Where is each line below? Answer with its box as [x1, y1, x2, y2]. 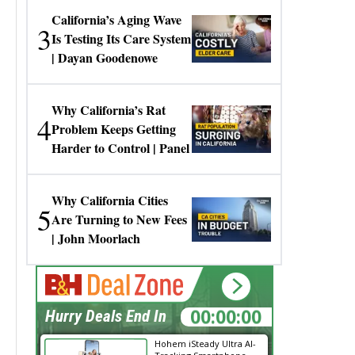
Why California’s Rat [52, 101, 166, 119]
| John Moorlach [52, 229, 141, 247]
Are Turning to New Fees [52, 210, 188, 228]
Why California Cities [52, 191, 169, 209]
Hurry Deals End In [44, 307, 166, 326]
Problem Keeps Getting [52, 120, 177, 138]
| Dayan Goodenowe [52, 48, 158, 67]
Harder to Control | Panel [52, 139, 190, 157]
